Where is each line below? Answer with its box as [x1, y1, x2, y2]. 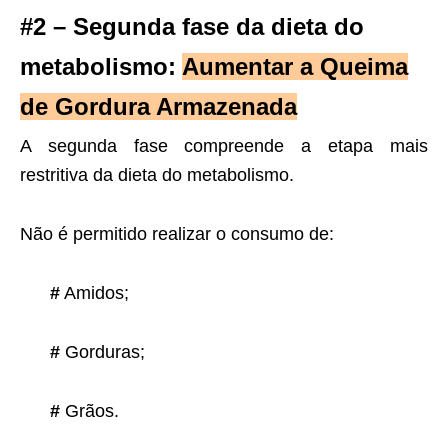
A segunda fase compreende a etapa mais [20, 136, 428, 157]
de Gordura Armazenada [20, 93, 297, 121]
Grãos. [60, 401, 119, 422]
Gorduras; [60, 342, 145, 363]
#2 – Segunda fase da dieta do [20, 13, 364, 41]
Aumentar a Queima [182, 53, 408, 81]
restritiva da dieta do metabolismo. [20, 165, 294, 186]
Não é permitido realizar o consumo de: [20, 224, 334, 245]
